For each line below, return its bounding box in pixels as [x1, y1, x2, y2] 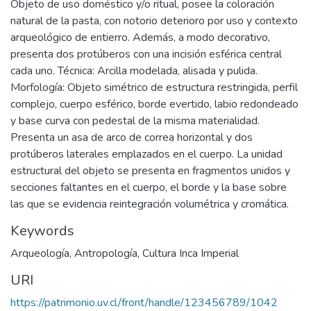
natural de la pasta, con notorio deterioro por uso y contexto [10, 13, 298, 28]
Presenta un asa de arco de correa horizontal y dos [10, 130, 253, 145]
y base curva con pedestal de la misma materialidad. [10, 113, 260, 128]
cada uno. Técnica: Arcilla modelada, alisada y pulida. [10, 63, 258, 78]
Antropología [74, 246, 137, 261]
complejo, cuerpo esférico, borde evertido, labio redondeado [10, 96, 299, 112]
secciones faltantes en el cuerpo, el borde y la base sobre [10, 180, 287, 195]
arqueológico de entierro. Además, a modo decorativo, [10, 30, 270, 45]
